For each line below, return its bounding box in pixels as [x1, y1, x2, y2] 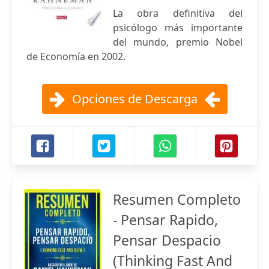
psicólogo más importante [113, 21, 243, 34]
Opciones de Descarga [71, 91, 198, 107]
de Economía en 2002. [26, 50, 125, 63]
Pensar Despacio [113, 231, 221, 250]
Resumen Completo [113, 190, 241, 209]
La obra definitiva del [113, 7, 243, 20]
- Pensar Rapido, [113, 210, 218, 229]
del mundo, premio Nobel [113, 35, 243, 49]
